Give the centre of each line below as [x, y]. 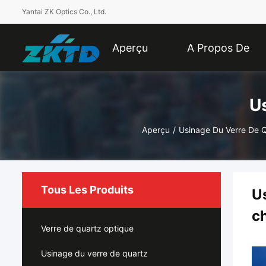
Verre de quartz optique [87, 228]
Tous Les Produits [87, 190]
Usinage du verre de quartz [94, 253]
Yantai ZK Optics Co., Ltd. [64, 12]
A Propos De [218, 48]
